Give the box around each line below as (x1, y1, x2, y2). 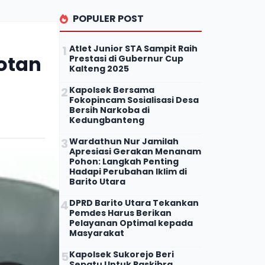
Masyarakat (69, 227, 124, 239)
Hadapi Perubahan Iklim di (69, 165, 187, 177)
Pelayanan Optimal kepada (69, 216, 193, 229)
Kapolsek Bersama (69, 83, 154, 96)
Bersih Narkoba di (69, 104, 150, 116)
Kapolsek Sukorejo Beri (69, 248, 174, 260)
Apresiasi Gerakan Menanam (69, 145, 201, 157)
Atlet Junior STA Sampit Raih (69, 42, 198, 54)
